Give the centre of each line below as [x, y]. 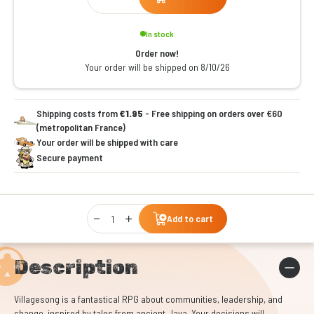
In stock [160, 34]
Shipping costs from [78, 113]
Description [76, 267]
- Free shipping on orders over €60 [213, 113]
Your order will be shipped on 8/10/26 [157, 67]
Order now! [157, 53]
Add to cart [190, 218]
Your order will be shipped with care [107, 142]
